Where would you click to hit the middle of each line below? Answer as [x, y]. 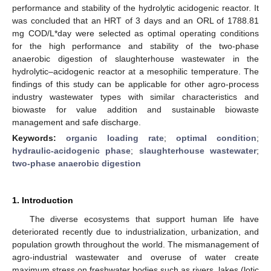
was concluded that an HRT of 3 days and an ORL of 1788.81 [135, 20]
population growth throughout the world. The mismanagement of [135, 244]
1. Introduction [43, 200]
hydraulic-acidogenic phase [72, 150]
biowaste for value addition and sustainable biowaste [135, 109]
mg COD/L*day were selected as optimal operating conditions [135, 33]
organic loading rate [115, 138]
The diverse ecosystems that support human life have [144, 219]
